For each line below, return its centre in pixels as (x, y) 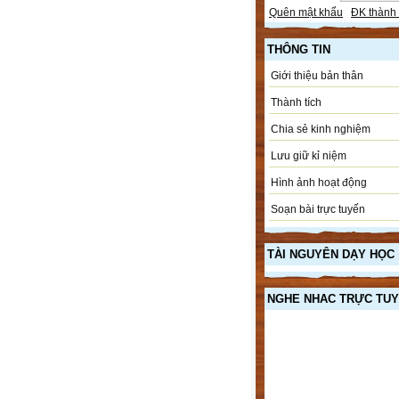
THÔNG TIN (299, 49)
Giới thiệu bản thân (317, 75)
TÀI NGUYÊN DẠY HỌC (331, 254)
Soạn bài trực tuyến (318, 209)
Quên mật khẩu (306, 12)
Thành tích (296, 102)
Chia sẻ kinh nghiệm (321, 129)
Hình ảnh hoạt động (319, 182)
